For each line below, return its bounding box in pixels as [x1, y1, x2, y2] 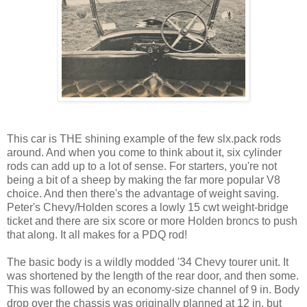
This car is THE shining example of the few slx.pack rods [7, 132, 281, 145]
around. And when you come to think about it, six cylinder [7, 146, 282, 158]
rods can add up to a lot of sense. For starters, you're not [7, 160, 277, 172]
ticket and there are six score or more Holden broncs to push [7, 214, 297, 227]
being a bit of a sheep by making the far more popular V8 [7, 173, 280, 186]
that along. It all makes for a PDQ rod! [7, 228, 187, 241]
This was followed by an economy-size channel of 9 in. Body [7, 283, 299, 295]
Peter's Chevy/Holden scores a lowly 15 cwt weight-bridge [7, 201, 288, 213]
